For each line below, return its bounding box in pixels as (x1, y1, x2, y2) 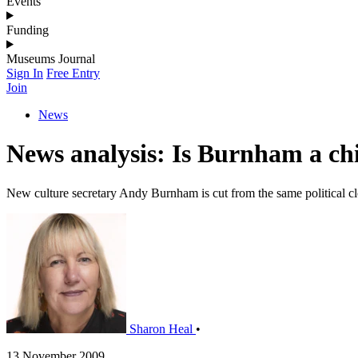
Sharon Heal (129, 321, 193, 336)
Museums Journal (6, 51, 95, 66)
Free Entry (46, 66, 100, 80)
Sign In (6, 66, 43, 80)
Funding (6, 22, 49, 37)
